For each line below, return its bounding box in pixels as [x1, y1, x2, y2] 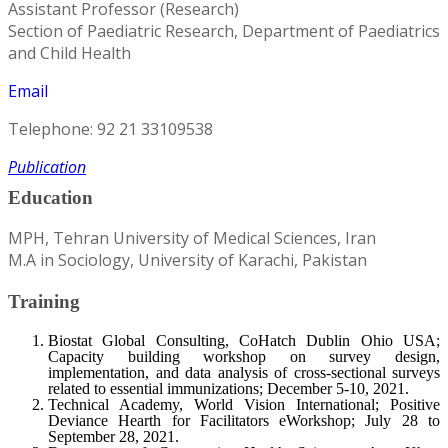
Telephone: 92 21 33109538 [8, 118, 213, 141]
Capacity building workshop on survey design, [48, 348, 440, 366]
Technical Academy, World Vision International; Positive [48, 396, 440, 414]
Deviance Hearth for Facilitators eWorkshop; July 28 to [48, 412, 440, 430]
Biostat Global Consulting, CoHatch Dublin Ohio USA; [48, 332, 440, 350]
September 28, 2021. [48, 428, 179, 446]
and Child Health [8, 42, 131, 65]
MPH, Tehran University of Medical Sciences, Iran [8, 227, 376, 250]
